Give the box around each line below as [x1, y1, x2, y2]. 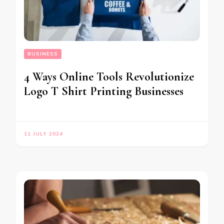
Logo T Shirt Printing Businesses [24, 84, 183, 99]
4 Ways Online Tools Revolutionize [24, 69, 194, 84]
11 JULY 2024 [24, 130, 63, 138]
